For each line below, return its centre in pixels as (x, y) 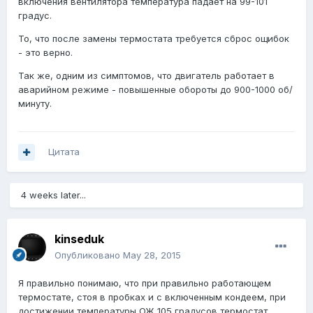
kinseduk (79, 239)
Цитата (64, 152)
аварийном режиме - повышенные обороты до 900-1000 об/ (155, 90)
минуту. (35, 104)
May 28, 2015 (152, 255)
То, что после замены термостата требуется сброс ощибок (154, 39)
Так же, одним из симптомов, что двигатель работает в (146, 76)
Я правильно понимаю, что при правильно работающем (145, 283)
